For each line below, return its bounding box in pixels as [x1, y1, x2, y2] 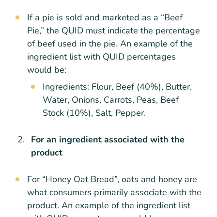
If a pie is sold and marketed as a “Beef [27, 11, 183, 23]
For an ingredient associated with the [31, 133, 185, 145]
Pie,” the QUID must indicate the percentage [27, 24, 200, 36]
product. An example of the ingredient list [27, 199, 190, 211]
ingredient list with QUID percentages [27, 50, 176, 62]
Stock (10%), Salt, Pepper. [43, 107, 146, 119]
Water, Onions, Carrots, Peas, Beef [43, 93, 179, 106]
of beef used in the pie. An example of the [27, 37, 193, 49]
